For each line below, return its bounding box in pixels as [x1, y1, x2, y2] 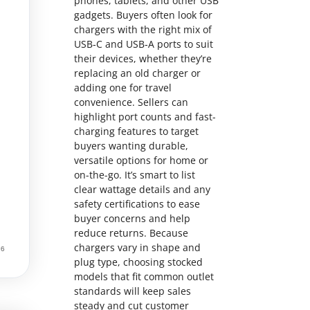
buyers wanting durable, [74, 139, 188, 153]
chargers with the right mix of [74, 23, 212, 37]
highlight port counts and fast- [74, 110, 216, 124]
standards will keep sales [74, 284, 191, 298]
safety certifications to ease [74, 197, 200, 211]
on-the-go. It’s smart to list [74, 168, 195, 182]
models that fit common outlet [74, 270, 214, 284]
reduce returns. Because [74, 226, 188, 240]
